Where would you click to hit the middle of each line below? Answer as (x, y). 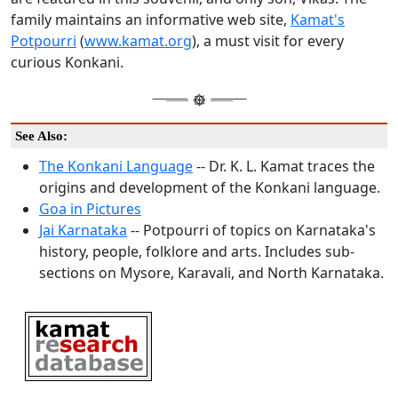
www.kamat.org (138, 41)
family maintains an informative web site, (151, 20)
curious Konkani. (67, 63)
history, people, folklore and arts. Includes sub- (197, 252)
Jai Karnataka (83, 231)
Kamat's (318, 20)
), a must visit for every (268, 41)
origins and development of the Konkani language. (210, 188)
